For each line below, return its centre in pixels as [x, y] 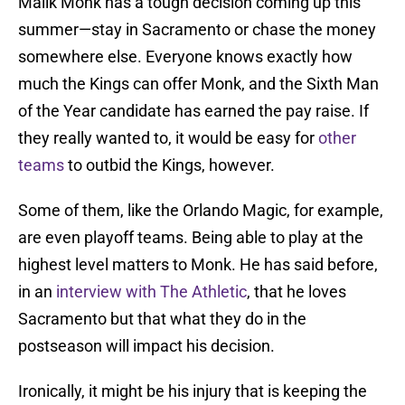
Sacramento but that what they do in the [162, 319]
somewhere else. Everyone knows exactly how [185, 57]
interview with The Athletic [151, 292]
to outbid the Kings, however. [170, 165]
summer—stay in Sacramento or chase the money [197, 30]
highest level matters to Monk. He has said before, [198, 265]
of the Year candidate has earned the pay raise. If [193, 111]
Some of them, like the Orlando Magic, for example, [201, 211]
